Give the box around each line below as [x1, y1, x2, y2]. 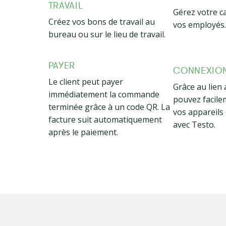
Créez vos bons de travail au [48, 16, 155, 28]
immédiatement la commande [48, 89, 159, 100]
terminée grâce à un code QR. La [48, 101, 170, 113]
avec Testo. [173, 119, 216, 131]
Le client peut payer [48, 76, 123, 88]
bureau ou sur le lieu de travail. [48, 29, 165, 40]
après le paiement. [48, 127, 118, 138]
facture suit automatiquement [48, 114, 162, 126]
